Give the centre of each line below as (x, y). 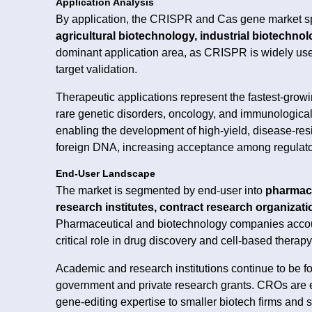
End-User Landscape (106, 173)
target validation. (96, 69)
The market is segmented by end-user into (161, 190)
